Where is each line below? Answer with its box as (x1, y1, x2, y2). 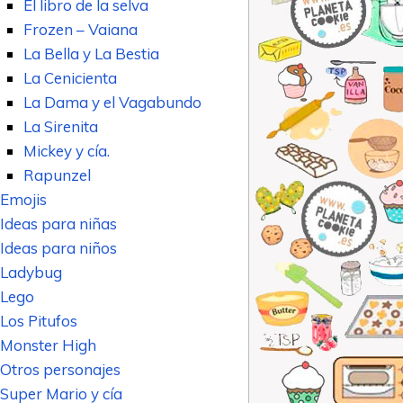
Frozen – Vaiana (22, 19, 138, 39)
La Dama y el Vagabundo (22, 92, 201, 112)
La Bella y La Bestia (22, 43, 159, 63)
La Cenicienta (22, 67, 117, 87)
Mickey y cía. (22, 140, 110, 160)
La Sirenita (22, 116, 98, 136)
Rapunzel (22, 165, 91, 184)
